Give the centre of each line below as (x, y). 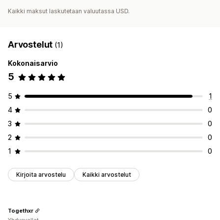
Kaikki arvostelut (107, 175)
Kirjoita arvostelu (41, 175)
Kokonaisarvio (33, 63)
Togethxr (21, 210)
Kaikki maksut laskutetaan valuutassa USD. (69, 11)
